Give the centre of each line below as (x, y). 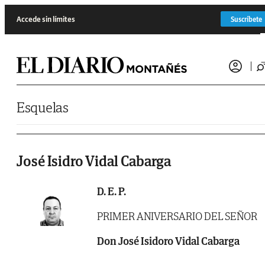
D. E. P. (112, 192)
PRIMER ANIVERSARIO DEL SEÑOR (177, 216)
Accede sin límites (46, 19)
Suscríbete (246, 19)
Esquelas (43, 107)
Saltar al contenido (32, 9)
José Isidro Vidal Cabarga (94, 161)
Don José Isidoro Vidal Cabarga (168, 241)
